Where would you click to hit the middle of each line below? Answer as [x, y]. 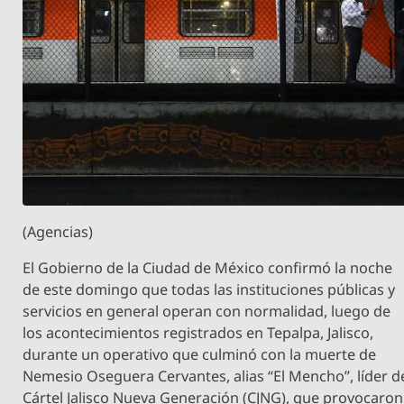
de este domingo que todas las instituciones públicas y [209, 290]
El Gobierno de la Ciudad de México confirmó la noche [208, 268]
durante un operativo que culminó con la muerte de [200, 355]
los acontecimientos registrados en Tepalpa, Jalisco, [198, 333]
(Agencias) [58, 232]
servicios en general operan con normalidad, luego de [207, 312]
